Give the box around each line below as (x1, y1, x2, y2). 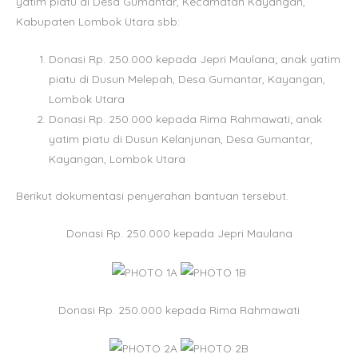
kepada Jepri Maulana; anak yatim (156, 52, 341, 66)
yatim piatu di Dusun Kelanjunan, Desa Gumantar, (49, 132, 313, 146)
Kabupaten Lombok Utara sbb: (16, 14, 180, 29)
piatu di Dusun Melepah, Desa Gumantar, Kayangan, (49, 72, 326, 86)
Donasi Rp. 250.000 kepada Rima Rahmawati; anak (49, 112, 323, 126)
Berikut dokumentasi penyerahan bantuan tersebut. (16, 188, 288, 202)
